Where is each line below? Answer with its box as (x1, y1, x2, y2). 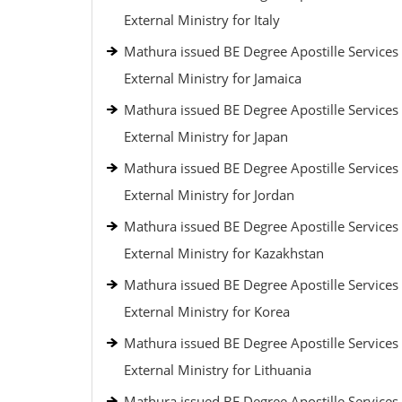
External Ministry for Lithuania (124, 361, 311, 379)
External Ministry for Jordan (124, 186, 294, 204)
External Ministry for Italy (124, 11, 280, 29)
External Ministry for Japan (124, 127, 288, 145)
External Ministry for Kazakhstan (124, 244, 324, 262)
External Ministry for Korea (124, 302, 290, 320)
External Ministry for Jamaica (124, 69, 301, 87)
